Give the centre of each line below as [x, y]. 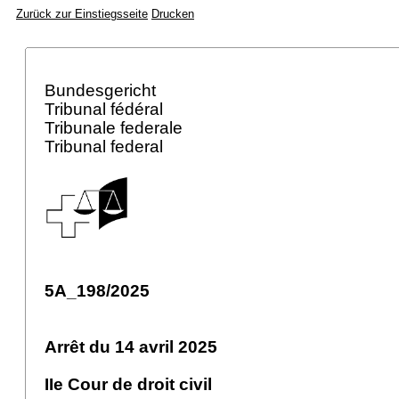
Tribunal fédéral [106, 109]
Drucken [173, 14]
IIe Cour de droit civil [128, 384]
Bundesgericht [102, 90]
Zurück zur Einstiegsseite [82, 14]
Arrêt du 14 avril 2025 [131, 347]
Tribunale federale [116, 128]
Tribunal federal [106, 147]
